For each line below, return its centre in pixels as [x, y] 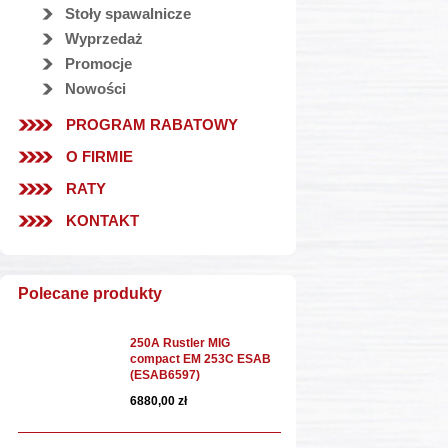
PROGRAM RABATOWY [152, 124]
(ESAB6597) [165, 375]
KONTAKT [102, 220]
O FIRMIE [99, 156]
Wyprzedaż [104, 38]
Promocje [98, 63]
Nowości [95, 88]
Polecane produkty [90, 293]
